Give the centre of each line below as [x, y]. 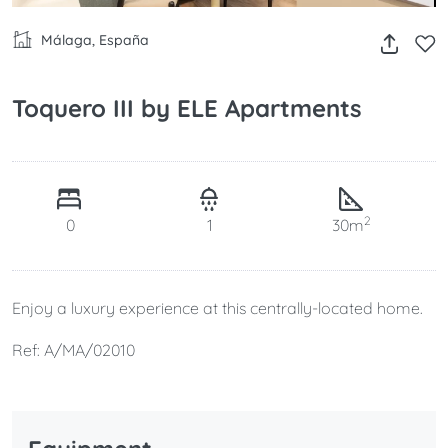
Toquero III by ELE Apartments [187, 107]
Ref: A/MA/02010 [73, 350]
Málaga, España [93, 39]
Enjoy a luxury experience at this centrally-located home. [217, 308]
